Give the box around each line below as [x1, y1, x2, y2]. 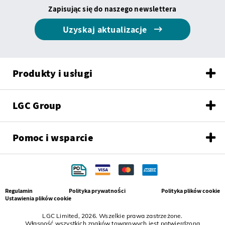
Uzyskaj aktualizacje [62, 24, 149, 35]
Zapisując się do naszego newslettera [48, 4, 177, 14]
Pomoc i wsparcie [13, 131, 93, 144]
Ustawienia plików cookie [5, 194, 71, 202]
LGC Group [13, 99, 62, 112]
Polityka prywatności [68, 187, 126, 194]
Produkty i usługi [13, 67, 93, 80]
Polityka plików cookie [161, 187, 220, 194]
